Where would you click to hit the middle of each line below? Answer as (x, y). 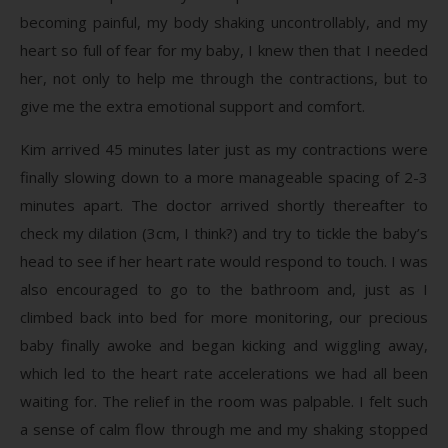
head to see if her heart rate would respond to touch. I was (224, 260)
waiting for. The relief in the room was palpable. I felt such (224, 400)
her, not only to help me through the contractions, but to (224, 77)
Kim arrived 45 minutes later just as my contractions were (224, 148)
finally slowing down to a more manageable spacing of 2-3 (224, 176)
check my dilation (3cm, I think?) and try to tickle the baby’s (224, 232)
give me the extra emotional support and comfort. (192, 105)
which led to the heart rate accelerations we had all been (224, 372)
